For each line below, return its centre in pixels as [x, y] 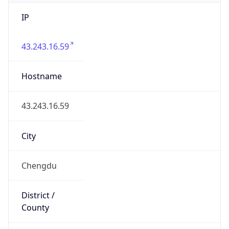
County [35, 208]
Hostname [41, 76]
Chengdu [39, 165]
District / [38, 196]
